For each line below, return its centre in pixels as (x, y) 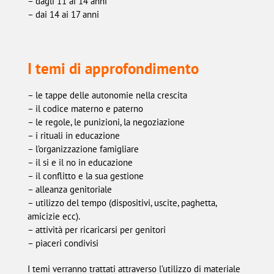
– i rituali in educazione (73, 135)
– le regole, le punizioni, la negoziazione (106, 122)
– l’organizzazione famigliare (83, 149)
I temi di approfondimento (113, 68)
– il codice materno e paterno (85, 108)
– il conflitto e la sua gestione (85, 176)
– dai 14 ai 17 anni (63, 15)
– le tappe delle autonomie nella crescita (107, 95)
